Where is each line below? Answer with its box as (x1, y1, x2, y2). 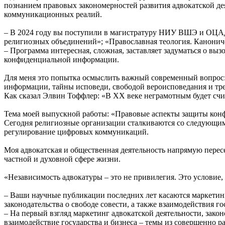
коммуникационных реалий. (4, 10, 102, 19)
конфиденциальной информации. (4, 55, 119, 64)
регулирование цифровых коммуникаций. (4, 127, 149, 136)
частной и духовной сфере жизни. (4, 154, 121, 163)
